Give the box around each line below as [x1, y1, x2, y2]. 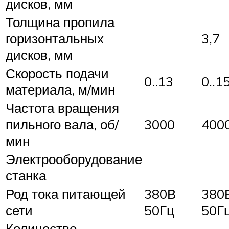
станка [6, 167, 46, 184]
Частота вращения [6, 100, 119, 117]
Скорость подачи [6, 65, 109, 82]
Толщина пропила [6, 14, 114, 31]
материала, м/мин [6, 81, 115, 98]
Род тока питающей [6, 186, 126, 202]
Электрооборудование [6, 151, 142, 168]
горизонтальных [6, 30, 104, 47]
